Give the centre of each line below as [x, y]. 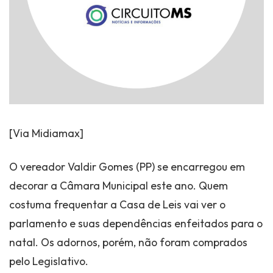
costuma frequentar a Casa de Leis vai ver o [117, 205]
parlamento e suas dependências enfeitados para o [136, 224]
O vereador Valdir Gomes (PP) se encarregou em [127, 167]
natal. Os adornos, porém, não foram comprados [128, 243]
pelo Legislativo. [49, 261]
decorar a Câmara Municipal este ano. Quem [119, 186]
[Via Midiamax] [46, 133]
